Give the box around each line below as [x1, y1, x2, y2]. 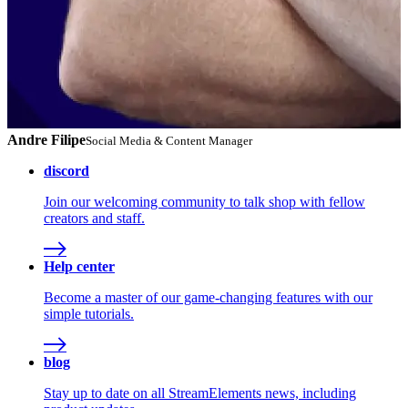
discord [44, 163, 89, 179]
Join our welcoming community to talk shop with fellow [44, 194, 365, 210]
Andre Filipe [7, 132, 86, 148]
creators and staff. [44, 210, 145, 227]
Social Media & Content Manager [86, 134, 252, 148]
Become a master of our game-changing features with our [44, 290, 372, 306]
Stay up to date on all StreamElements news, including [44, 385, 356, 402]
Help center [44, 259, 115, 275]
